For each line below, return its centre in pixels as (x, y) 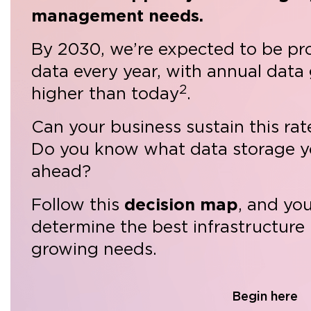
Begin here (264, 297)
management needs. (117, 16)
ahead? (61, 172)
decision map (181, 205)
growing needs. (94, 250)
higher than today (105, 94)
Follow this (78, 205)
